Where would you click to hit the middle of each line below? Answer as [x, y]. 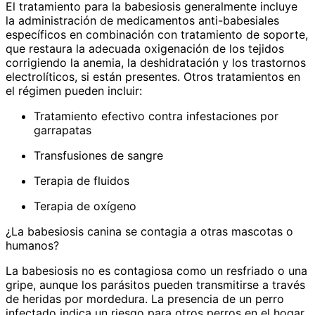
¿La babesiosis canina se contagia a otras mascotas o [149, 232]
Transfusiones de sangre [100, 156]
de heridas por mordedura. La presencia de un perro [145, 299]
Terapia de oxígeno [87, 206]
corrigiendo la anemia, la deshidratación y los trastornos [156, 63]
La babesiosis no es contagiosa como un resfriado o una [156, 271]
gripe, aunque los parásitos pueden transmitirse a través [155, 285]
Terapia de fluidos [83, 181]
